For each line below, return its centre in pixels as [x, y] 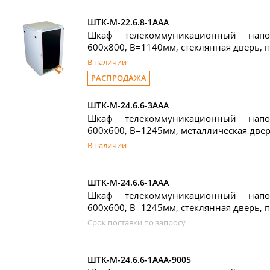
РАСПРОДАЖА [119, 78]
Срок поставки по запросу [137, 222]
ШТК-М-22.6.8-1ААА [128, 22]
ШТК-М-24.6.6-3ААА [128, 105]
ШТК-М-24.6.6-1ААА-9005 [139, 259]
